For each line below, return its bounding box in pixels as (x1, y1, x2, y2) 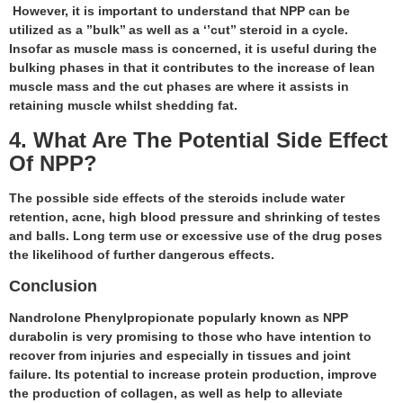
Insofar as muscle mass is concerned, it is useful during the (9, 40, 377, 56)
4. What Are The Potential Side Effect (9, 127, 388, 152)
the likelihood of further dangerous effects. (9, 246, 278, 262)
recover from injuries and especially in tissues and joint (9, 347, 351, 363)
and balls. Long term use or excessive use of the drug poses (9, 228, 382, 243)
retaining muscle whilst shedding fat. (9, 97, 241, 112)
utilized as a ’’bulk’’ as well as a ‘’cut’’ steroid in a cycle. (9, 22, 348, 37)
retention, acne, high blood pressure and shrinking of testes (9, 209, 381, 224)
